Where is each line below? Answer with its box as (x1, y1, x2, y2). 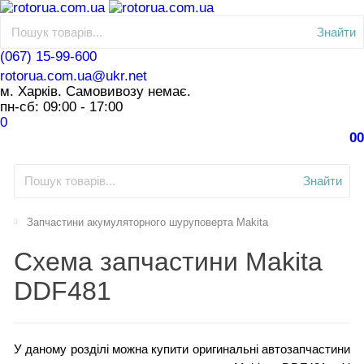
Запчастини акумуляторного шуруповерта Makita (27, 216, 269, 228)
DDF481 (13, 275, 111, 305)
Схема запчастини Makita (13, 246, 323, 276)
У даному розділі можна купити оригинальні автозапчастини (13, 342, 351, 356)
